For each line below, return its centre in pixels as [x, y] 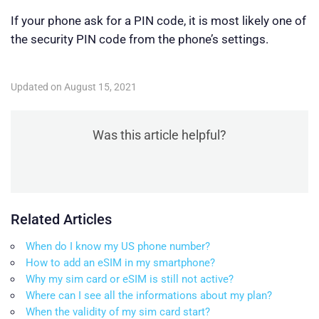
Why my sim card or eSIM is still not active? [130, 279]
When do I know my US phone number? [118, 247]
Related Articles [61, 220]
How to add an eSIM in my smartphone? [120, 263]
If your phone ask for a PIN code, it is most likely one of [158, 21]
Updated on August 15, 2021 [74, 87]
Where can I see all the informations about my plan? [149, 296]
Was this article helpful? [159, 135]
